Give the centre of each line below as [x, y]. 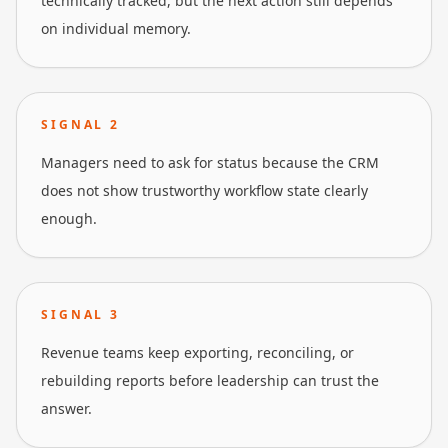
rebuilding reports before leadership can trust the [210, 380]
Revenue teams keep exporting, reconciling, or [197, 352]
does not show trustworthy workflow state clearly [204, 190]
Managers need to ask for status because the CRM [210, 162]
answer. [66, 408]
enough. [69, 218]
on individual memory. [116, 28]
